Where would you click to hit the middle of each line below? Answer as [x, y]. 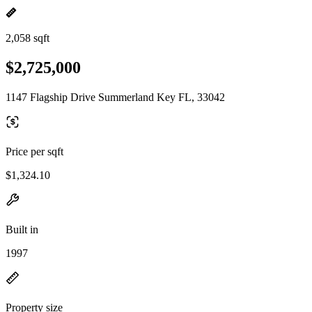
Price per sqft [34, 151]
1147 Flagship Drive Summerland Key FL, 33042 [115, 97]
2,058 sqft [28, 38]
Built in [22, 229]
